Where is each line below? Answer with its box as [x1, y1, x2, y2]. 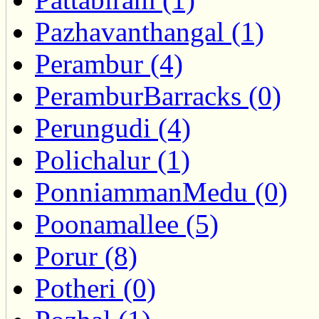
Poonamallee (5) [35, 209, 219, 240]
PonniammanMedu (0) [35, 177, 288, 208]
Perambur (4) [35, 48, 183, 80]
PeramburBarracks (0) [35, 80, 281, 112]
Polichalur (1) [35, 145, 190, 176]
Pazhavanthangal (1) [35, 16, 264, 48]
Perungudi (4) [35, 113, 191, 144]
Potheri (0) [35, 273, 156, 304]
